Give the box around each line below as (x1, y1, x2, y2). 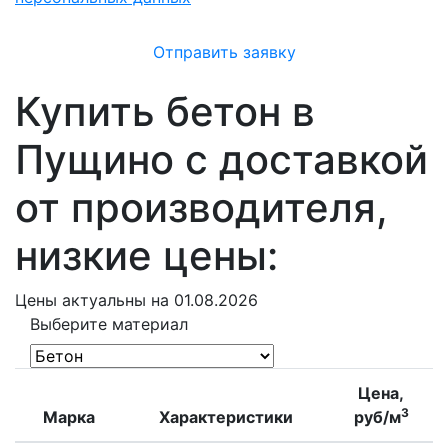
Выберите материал (30, 314, 188, 334)
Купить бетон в (15, 87, 315, 136)
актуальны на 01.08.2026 (62, 290, 258, 310)
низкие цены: (15, 231, 278, 280)
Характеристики (159, 407, 293, 427)
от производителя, (15, 183, 388, 232)
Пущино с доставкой (15, 135, 428, 184)
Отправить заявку (152, 42, 296, 62)
